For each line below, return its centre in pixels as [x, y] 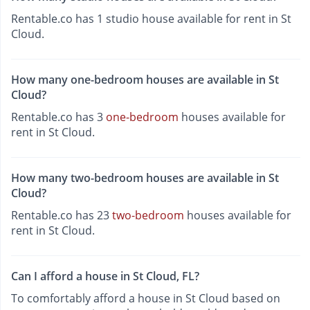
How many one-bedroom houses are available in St [145, 79]
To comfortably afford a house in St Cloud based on [146, 299]
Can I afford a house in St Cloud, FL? [105, 276]
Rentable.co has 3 [58, 117]
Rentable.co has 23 [62, 216]
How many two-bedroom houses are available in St [145, 178]
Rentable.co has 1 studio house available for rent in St [151, 18]
